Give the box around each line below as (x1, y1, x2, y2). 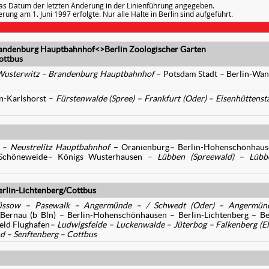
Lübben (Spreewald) (157, 152, 240, 162)
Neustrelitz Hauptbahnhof (10, 142, 113, 152)
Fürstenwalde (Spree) (55, 94, 138, 103)
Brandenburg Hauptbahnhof (48, 69, 157, 79)
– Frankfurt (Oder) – (137, 94, 216, 103)
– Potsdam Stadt (156, 69, 220, 79)
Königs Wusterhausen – (52, 152, 158, 162)
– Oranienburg (113, 142, 170, 152)
